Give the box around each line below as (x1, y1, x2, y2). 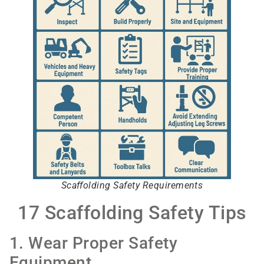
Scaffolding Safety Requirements (61, 179, 203, 191)
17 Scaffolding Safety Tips (18, 201, 246, 224)
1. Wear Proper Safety (9, 233, 178, 253)
